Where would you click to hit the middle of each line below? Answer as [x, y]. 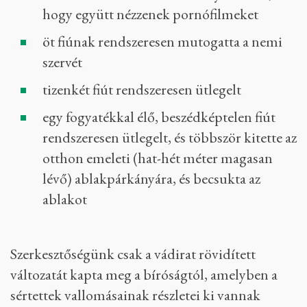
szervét [62, 62]
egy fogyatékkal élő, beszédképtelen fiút [159, 117]
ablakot [65, 199]
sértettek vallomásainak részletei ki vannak [135, 295]
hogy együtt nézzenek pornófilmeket [150, 14]
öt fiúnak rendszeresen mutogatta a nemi [162, 41]
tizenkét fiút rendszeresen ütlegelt [142, 89]
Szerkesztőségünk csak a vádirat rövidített [133, 254]
